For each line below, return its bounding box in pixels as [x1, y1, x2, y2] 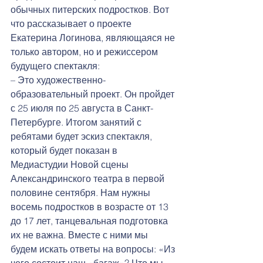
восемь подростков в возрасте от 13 [11, 200, 171, 213]
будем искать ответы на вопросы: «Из [11, 242, 177, 255]
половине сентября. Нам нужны [11, 186, 153, 198]
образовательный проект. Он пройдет [11, 87, 177, 100]
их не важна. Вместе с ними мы [11, 228, 150, 241]
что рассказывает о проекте [11, 17, 134, 29]
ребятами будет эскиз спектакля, [11, 130, 154, 142]
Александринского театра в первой [11, 172, 167, 184]
